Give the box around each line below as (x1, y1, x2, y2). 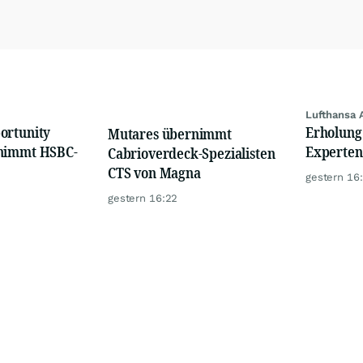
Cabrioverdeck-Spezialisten (108, 143, 275, 163)
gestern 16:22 (108, 191, 178, 204)
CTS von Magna (108, 162, 201, 182)
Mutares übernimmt (108, 123, 232, 143)
